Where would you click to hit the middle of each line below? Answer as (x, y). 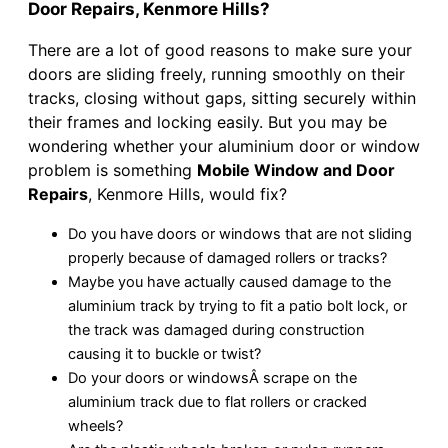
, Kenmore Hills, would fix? (187, 193)
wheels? (95, 425)
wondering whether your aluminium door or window (224, 145)
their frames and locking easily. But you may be (207, 121)
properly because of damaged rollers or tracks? (227, 257)
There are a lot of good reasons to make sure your (220, 49)
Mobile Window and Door (296, 169)
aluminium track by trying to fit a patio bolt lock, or (237, 305)
